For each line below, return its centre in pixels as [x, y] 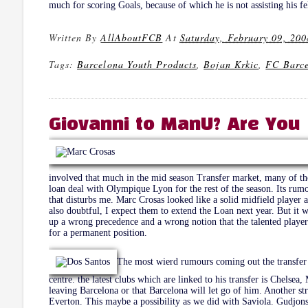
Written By [75, 37]
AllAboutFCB [132, 37]
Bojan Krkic [231, 64]
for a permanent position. [98, 232]
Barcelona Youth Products [137, 64]
